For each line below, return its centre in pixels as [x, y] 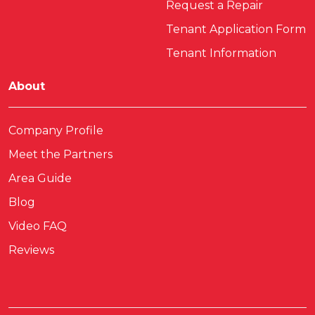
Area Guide [40, 178]
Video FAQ [38, 226]
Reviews [31, 250]
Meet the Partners [60, 154]
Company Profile [56, 130]
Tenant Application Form [236, 29]
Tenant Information [221, 53]
